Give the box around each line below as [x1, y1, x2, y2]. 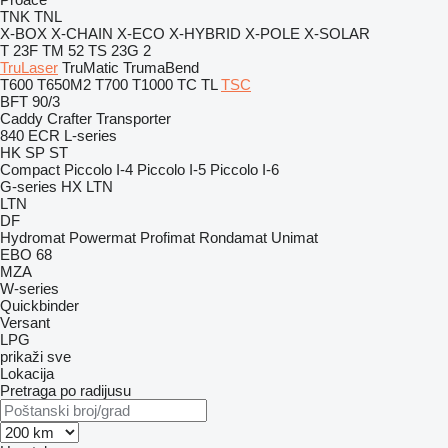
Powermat [69, 229, 136, 246]
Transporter [96, 110, 171, 127]
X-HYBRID [169, 25, 241, 42]
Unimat [271, 229, 318, 246]
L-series [64, 127, 117, 144]
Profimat [140, 229, 195, 246]
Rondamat [199, 229, 267, 246]
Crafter [47, 110, 92, 127]
